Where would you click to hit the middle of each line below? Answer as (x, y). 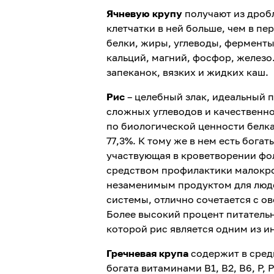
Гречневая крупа (147, 253)
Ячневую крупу (145, 13)
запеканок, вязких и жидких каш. (187, 72)
